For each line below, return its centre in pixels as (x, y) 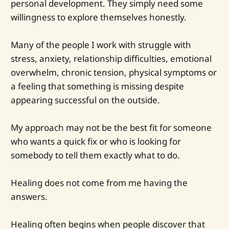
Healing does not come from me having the (99, 183)
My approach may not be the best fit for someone (111, 127)
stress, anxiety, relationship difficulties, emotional (111, 58)
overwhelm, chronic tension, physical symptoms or (113, 72)
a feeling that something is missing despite (97, 86)
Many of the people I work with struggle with (101, 44)
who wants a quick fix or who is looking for (96, 141)
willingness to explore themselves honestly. (98, 17)
